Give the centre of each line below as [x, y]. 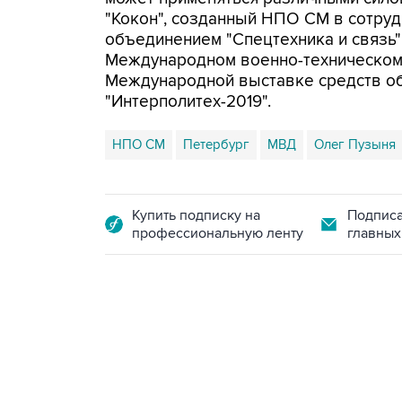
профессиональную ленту [218, 233]
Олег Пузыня [355, 144]
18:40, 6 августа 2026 [240, 381]
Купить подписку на [196, 215]
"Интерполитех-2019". [188, 102]
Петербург [216, 144]
